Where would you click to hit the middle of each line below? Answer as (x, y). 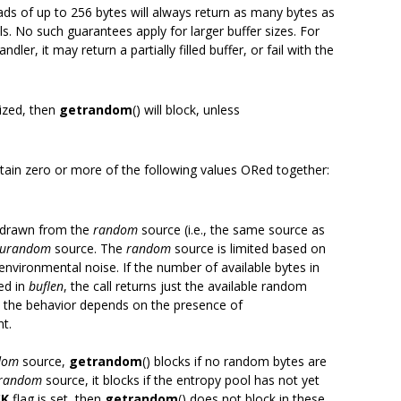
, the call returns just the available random (185, 286)
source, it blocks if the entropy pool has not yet (181, 380)
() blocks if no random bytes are (235, 361)
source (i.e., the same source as (231, 230)
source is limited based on (248, 248)
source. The (89, 248)
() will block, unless (186, 110)
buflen (46, 286)
